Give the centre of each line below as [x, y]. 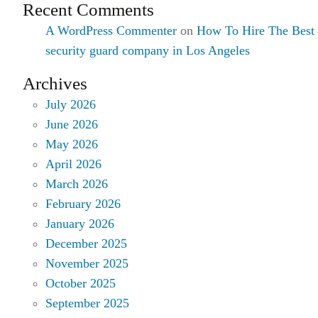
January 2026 [80, 223]
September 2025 [87, 303]
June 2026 [72, 124]
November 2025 [87, 263]
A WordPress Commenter [111, 30]
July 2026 [71, 104]
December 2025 [86, 243]
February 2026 [83, 203]
